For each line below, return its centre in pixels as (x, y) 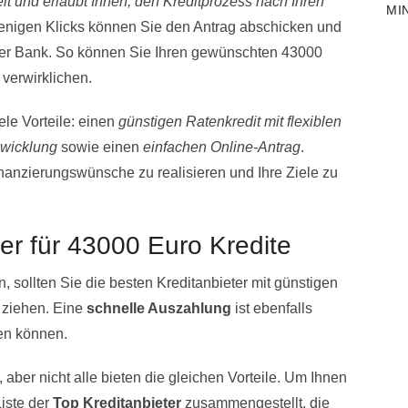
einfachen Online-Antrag (222, 148)
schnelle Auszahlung (159, 309)
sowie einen (100, 148)
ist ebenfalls (272, 309)
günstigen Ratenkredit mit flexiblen (230, 122)
